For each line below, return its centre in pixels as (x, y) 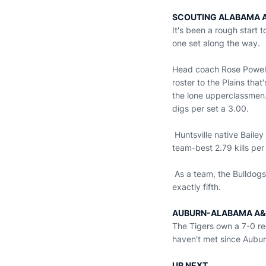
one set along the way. (216, 43)
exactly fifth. (197, 187)
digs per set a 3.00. (210, 108)
